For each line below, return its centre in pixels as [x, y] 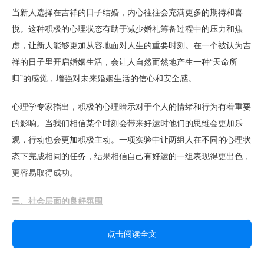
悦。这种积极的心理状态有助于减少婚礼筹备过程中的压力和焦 [127, 29]
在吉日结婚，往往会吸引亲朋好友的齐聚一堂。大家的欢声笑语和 [131, 229]
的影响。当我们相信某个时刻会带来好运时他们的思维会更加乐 [127, 123]
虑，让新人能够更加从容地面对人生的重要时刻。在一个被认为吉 [131, 45]
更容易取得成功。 [45, 173]
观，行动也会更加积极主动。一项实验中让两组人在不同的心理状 [131, 140]
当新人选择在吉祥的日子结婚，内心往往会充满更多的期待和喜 [127, 12]
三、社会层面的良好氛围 [57, 201]
